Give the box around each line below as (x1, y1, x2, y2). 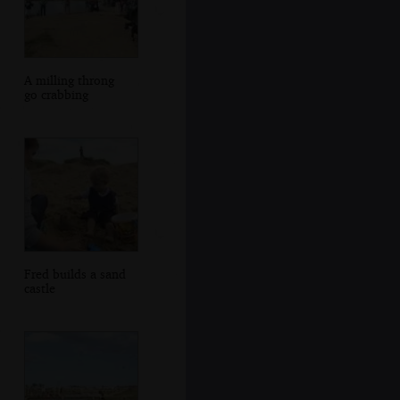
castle (23, 279, 55, 296)
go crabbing (23, 86, 88, 102)
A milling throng (23, 71, 114, 87)
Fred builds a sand (23, 265, 126, 281)
